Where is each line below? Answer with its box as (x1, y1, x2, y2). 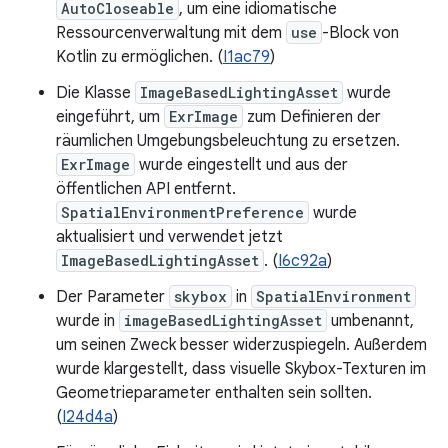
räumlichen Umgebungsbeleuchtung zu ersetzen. (56, 131, 400, 151)
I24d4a (62, 407, 113, 427)
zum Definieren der (243, 107, 381, 127)
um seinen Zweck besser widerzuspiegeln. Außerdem (56, 335, 427, 355)
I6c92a (278, 251, 327, 271)
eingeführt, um (56, 107, 164, 127)
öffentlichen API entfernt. (56, 179, 236, 199)
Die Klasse (56, 83, 135, 103)
